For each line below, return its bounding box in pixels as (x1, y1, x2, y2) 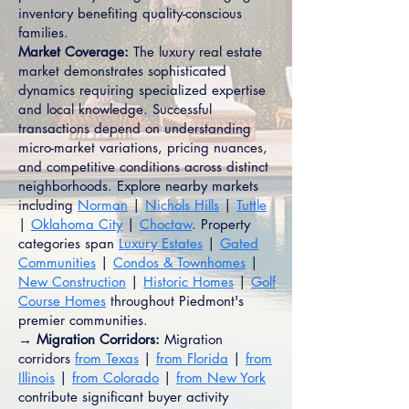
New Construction (18, 273, 126, 290)
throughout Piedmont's (106, 292, 244, 309)
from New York (176, 369, 266, 386)
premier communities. (18, 311, 148, 329)
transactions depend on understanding (18, 120, 251, 137)
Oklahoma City (31, 215, 122, 233)
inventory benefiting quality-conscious (18, 5, 242, 22)
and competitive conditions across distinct (18, 158, 268, 175)
